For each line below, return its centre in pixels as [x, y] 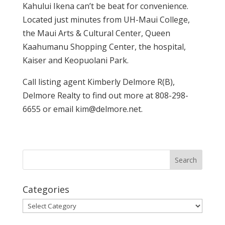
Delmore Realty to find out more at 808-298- [105, 95]
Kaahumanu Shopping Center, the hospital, [104, 47]
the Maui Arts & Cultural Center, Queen [96, 33]
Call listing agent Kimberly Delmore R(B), [98, 82]
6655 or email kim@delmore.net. [82, 109]
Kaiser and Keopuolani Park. [75, 60]
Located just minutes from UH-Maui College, [106, 20]
